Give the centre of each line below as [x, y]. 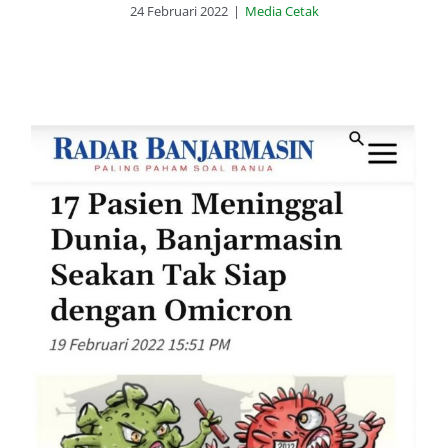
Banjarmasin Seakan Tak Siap [224, 328]
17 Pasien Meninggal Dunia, [224, 299]
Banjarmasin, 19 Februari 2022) [224, 386]
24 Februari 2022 [178, 11]
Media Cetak [281, 11]
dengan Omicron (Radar [223, 357]
